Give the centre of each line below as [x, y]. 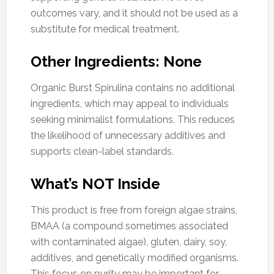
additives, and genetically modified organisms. [134, 257]
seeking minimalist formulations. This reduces [132, 119]
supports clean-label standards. [102, 151]
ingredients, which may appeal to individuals [129, 103]
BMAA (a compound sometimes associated [129, 226]
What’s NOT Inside [95, 183]
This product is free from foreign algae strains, [134, 210]
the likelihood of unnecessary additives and [128, 135]
